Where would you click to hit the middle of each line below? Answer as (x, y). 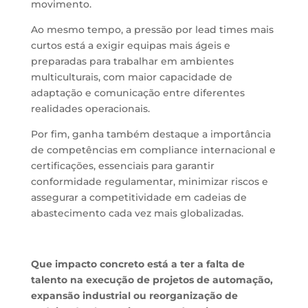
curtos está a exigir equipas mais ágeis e (130, 45)
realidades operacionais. (90, 109)
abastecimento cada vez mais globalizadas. (137, 213)
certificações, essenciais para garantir (122, 166)
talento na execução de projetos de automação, (152, 280)
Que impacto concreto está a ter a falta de (137, 264)
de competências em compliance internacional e (153, 150)
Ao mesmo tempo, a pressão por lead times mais (152, 30)
